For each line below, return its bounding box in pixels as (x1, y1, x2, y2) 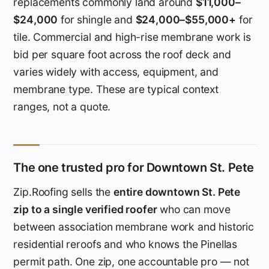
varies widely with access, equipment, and (13, 65, 219, 78)
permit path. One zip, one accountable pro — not (13, 255, 249, 268)
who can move (157, 202, 231, 216)
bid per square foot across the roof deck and (13, 47, 231, 61)
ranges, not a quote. (13, 100, 111, 113)
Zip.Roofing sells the (13, 185, 113, 198)
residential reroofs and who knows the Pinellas (13, 237, 238, 250)
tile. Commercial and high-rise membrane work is (13, 30, 251, 43)
